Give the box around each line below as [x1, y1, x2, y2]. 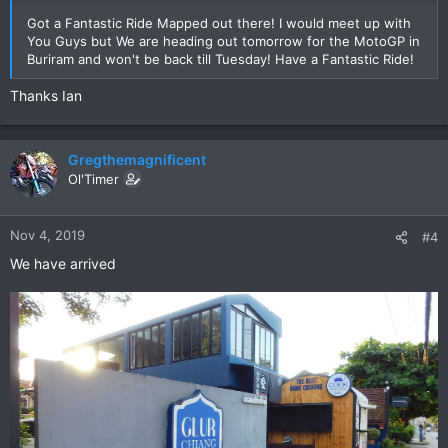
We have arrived [10, 255, 116, 273]
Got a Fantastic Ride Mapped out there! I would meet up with [27, 15, 411, 32]
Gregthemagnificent [68, 151, 206, 169]
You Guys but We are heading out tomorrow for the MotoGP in [27, 33, 420, 50]
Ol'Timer [68, 171, 119, 188]
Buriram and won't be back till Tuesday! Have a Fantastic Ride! [27, 51, 414, 68]
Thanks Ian [10, 87, 82, 105]
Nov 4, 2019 [10, 227, 85, 244]
